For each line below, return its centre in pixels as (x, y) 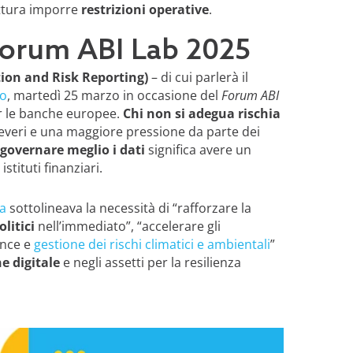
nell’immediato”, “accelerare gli (129, 226)
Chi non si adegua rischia (201, 113)
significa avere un (198, 149)
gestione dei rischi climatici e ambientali (152, 244)
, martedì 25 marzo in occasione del (114, 95)
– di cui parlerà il (198, 77)
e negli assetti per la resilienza (150, 262)
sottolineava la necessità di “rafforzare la (128, 208)
